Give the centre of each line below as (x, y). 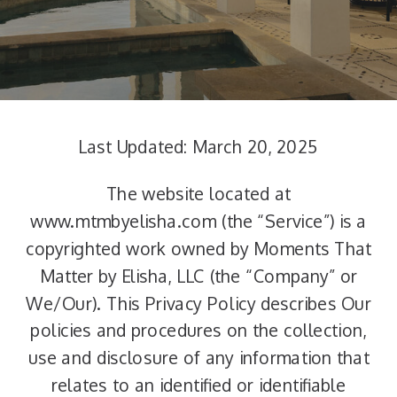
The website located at (198, 194)
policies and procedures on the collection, (198, 331)
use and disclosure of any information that (198, 358)
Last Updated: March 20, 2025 (198, 147)
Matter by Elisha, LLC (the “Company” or (198, 276)
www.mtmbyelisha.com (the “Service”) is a (198, 221)
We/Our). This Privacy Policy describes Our (198, 304)
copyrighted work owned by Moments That (198, 249)
